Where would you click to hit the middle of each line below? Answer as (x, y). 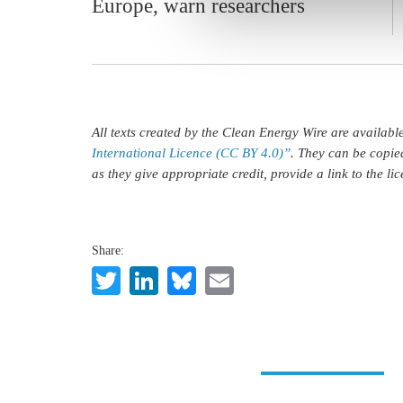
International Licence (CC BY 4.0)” (191, 153)
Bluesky (243, 277)
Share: (108, 250)
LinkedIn (211, 277)
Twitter (162, 277)
